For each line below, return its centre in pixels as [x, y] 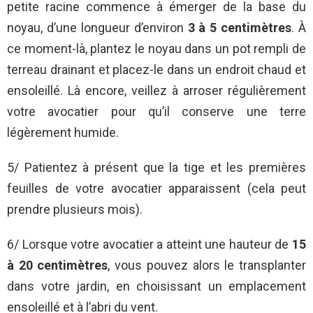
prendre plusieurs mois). [75, 210]
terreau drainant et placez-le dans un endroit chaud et [156, 70]
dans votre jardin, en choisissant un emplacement [156, 286]
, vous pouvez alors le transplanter [207, 265]
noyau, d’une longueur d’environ [97, 28]
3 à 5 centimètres [240, 28]
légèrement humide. [63, 133]
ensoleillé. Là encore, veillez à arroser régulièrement [156, 91]
